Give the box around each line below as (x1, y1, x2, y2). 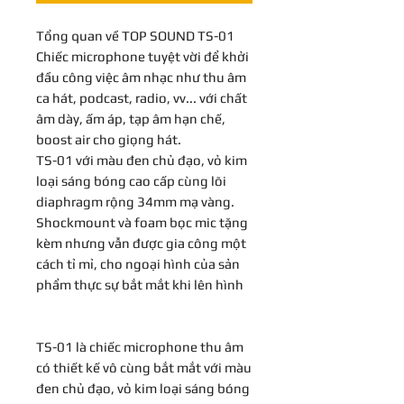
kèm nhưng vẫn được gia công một (36, 234, 246, 251)
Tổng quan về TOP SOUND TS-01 (36, 27, 234, 43)
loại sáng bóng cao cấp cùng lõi (36, 172, 226, 188)
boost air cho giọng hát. (36, 131, 181, 147)
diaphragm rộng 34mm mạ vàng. (36, 193, 234, 209)
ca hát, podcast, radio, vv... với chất (36, 89, 247, 106)
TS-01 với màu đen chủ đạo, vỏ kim (36, 151, 247, 168)
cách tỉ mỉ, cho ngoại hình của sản (36, 255, 240, 271)
